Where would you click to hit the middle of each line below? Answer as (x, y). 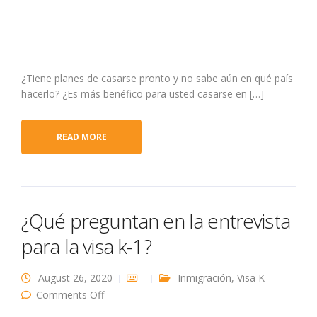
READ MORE (81, 137)
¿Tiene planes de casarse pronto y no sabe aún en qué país (157, 79)
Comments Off (70, 295)
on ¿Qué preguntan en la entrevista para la (201, 294)
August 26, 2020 (75, 278)
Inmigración (204, 278)
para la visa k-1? (86, 247)
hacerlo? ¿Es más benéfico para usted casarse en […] (143, 94)
